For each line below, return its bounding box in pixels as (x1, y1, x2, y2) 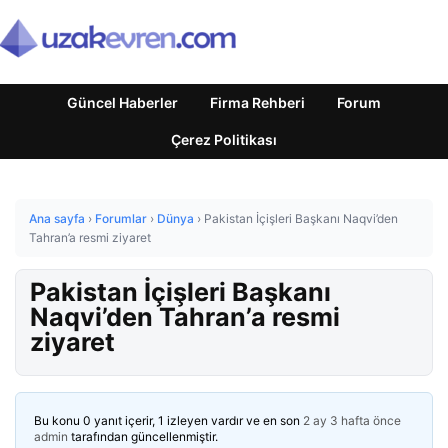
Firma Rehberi (210, 94, 305, 111)
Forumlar (95, 211, 147, 226)
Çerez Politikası (171, 131, 277, 148)
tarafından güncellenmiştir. (68, 429, 218, 444)
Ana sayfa (29, 211, 85, 226)
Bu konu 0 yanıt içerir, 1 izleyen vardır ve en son (34, 413, 303, 428)
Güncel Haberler (67, 94, 178, 111)
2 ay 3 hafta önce (303, 413, 401, 428)
